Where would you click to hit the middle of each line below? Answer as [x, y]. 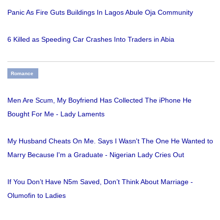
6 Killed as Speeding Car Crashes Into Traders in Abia [91, 40]
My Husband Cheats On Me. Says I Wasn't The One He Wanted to [110, 141]
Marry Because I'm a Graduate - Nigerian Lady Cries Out [96, 155]
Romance [22, 74]
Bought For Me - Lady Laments [56, 114]
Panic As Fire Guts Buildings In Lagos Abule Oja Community [100, 13]
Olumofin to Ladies [37, 196]
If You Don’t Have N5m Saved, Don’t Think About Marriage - [100, 182]
